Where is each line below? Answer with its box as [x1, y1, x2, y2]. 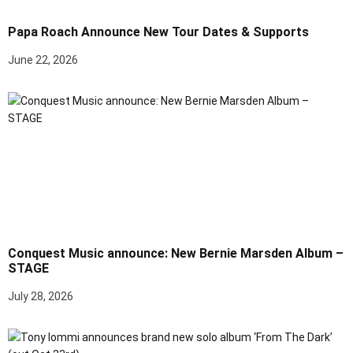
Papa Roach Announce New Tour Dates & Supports [8, 24, 309, 39]
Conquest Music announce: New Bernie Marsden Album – [8, 246, 344, 261]
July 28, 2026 [8, 290, 73, 303]
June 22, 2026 [8, 54, 78, 66]
